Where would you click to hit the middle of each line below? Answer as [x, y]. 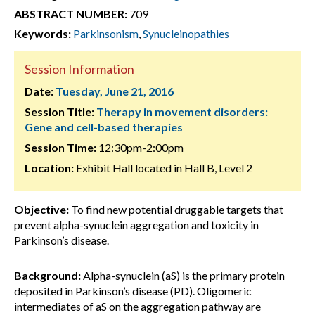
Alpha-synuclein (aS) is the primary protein [183, 275]
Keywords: [43, 33]
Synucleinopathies [186, 33]
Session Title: [59, 111]
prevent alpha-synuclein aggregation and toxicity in [136, 225]
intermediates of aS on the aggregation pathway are [137, 306]
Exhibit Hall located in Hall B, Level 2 [163, 168]
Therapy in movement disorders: [182, 111]
